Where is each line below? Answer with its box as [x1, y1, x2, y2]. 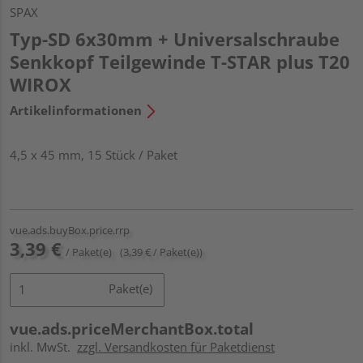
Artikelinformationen [10, 101, 142, 118]
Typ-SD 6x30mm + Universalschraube [10, 26, 340, 51]
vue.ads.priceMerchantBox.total [10, 318, 254, 340]
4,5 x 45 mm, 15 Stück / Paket [10, 146, 177, 163]
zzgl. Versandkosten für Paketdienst [77, 338, 275, 355]
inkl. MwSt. [10, 338, 77, 355]
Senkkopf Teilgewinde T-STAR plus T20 [10, 49, 350, 74]
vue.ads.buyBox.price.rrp [10, 222, 130, 237]
